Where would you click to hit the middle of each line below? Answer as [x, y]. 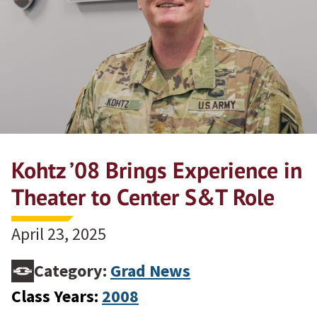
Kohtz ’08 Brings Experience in [157, 169]
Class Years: [57, 296]
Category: [72, 270]
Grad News [150, 270]
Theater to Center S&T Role [143, 196]
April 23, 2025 [59, 234]
